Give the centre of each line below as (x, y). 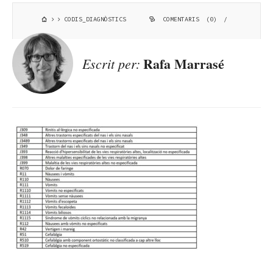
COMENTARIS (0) (190, 19)
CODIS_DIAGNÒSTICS (93, 19)
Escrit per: (111, 63)
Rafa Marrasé (184, 63)
